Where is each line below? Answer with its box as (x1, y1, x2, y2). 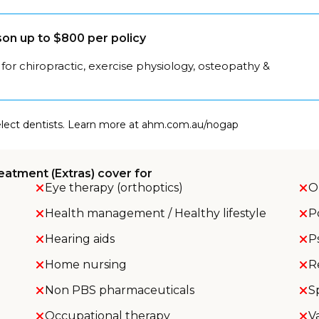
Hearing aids (44, 232, 115, 246)
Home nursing (44, 258, 127, 271)
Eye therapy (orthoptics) (44, 181, 183, 194)
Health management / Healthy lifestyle (44, 206, 266, 220)
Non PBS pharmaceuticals (44, 283, 194, 297)
